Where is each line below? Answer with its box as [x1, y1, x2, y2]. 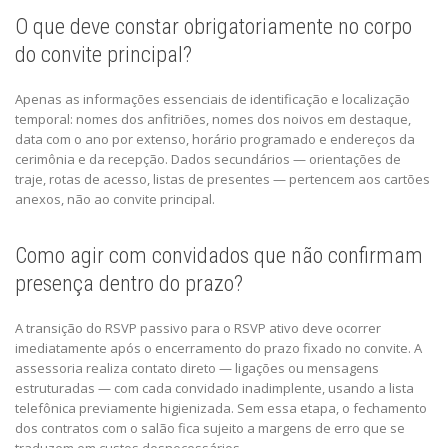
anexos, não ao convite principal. [15, 189, 215, 208]
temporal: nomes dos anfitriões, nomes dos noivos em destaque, [15, 109, 411, 128]
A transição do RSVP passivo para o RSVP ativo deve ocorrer [15, 318, 381, 337]
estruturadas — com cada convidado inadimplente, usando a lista [15, 378, 414, 397]
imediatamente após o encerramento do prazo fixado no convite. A [15, 338, 422, 357]
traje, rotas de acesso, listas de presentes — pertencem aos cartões [15, 169, 430, 188]
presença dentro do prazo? [15, 270, 243, 296]
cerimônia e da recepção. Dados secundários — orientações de [15, 149, 401, 168]
